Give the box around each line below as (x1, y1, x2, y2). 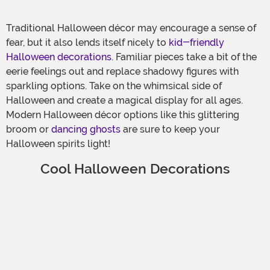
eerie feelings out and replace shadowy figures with (6, 65, 239, 77)
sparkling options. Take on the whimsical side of (6, 80, 222, 92)
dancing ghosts (51, 123, 121, 135)
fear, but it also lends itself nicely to (6, 36, 169, 48)
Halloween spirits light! (6, 137, 110, 149)
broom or (6, 123, 51, 135)
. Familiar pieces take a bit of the (111, 51, 257, 63)
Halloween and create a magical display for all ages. (6, 94, 243, 106)
